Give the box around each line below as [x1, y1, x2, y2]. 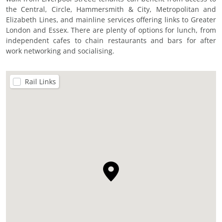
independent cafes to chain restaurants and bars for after [6, 36, 216, 45]
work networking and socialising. [6, 46, 114, 55]
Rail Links [25, 77, 56, 86]
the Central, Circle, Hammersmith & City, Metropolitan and [6, 4, 216, 14]
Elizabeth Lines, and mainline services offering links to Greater [6, 15, 216, 24]
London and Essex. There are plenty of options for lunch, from [6, 25, 216, 35]
